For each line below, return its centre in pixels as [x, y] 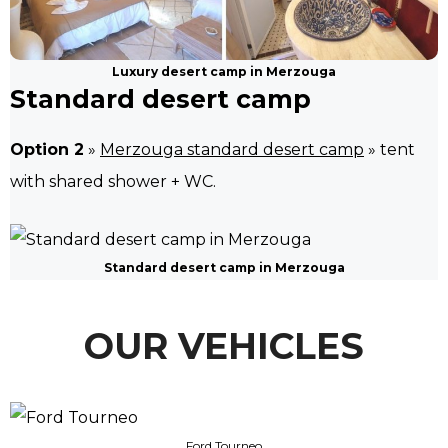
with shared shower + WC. [113, 181]
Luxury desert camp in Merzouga [224, 71]
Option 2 [47, 149]
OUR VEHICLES [224, 345]
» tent [389, 149]
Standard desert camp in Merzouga [224, 267]
